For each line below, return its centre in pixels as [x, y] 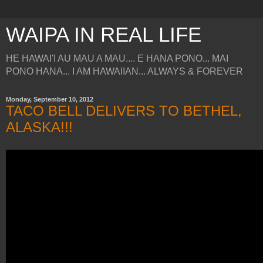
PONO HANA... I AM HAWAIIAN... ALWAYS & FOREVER [124, 71]
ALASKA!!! [39, 127]
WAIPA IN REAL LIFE [104, 35]
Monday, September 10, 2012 [50, 99]
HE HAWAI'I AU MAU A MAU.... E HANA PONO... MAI [117, 58]
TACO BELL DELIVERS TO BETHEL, [124, 111]
